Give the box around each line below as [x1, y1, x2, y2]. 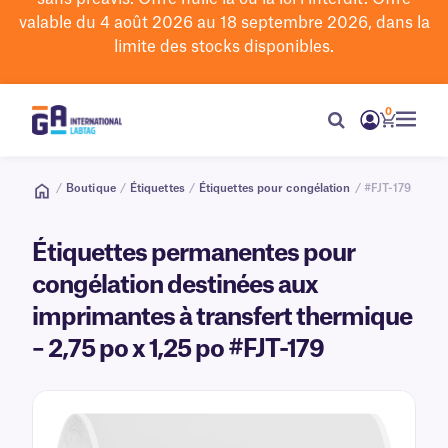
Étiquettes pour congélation [198, 183, 351, 194]
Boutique [66, 183, 116, 194]
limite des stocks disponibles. [114, 39, 334, 55]
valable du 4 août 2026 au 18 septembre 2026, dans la [18, 15, 430, 31]
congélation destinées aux [32, 274, 318, 298]
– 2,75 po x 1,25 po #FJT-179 [32, 338, 324, 362]
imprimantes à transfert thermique [32, 306, 412, 330]
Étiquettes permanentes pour [32, 242, 355, 266]
